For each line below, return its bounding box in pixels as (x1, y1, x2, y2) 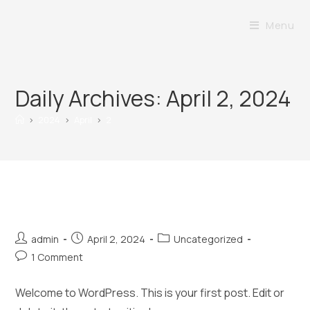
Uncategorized (174, 232, 244, 246)
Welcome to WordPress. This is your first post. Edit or (15, 285, 285, 300)
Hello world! (15, 195, 118, 218)
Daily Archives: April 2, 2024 (15, 83, 292, 113)
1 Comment (31, 250, 84, 264)
